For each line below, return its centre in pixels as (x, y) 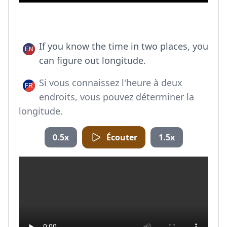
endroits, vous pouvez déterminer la (117, 97)
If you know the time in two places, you (124, 46)
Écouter (122, 137)
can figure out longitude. (92, 60)
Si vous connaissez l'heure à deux (111, 83)
